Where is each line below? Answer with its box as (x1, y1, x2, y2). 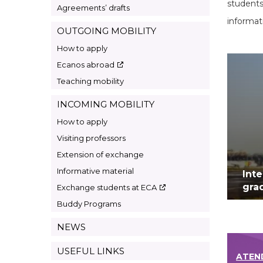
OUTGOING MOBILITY (57, 25, 156, 36)
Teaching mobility (57, 76, 124, 86)
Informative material (57, 166, 134, 176)
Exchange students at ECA (57, 183, 157, 192)
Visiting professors (57, 133, 126, 143)
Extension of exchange (57, 150, 144, 159)
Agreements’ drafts (57, 3, 130, 12)
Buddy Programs (57, 199, 121, 208)
